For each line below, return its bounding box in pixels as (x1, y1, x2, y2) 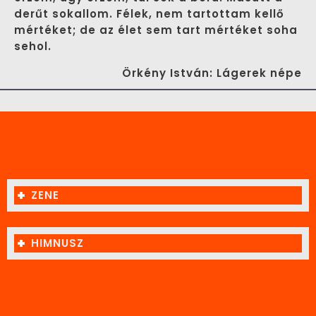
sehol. (14, 39, 51, 54)
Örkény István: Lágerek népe (122, 66, 302, 81)
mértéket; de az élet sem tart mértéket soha (14, 23, 298, 38)
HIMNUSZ (31, 235, 85, 250)
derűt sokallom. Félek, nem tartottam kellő (14, 6, 284, 22)
